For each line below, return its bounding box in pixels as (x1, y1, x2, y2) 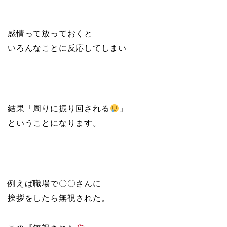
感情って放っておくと (8, 29, 93, 39)
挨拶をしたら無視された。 (8, 194, 110, 203)
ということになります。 (8, 119, 101, 128)
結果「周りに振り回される (8, 104, 110, 113)
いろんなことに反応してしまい (8, 44, 127, 53)
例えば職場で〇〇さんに (8, 179, 101, 188)
